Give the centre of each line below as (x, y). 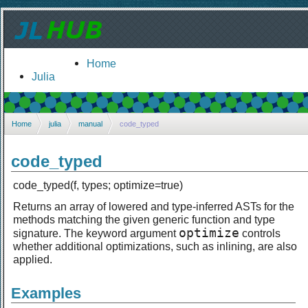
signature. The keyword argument (96, 233)
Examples (46, 293)
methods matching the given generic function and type (144, 219)
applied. (33, 259)
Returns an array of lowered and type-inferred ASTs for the (154, 206)
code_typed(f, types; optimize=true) (98, 185)
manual (90, 123)
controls (260, 233)
